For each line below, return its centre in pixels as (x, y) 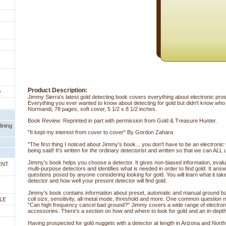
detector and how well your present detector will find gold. (97, 181)
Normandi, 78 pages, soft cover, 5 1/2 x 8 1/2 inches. (92, 109)
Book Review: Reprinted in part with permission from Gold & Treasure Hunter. (122, 121)
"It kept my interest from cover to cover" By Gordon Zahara (100, 132)
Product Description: (58, 90)
